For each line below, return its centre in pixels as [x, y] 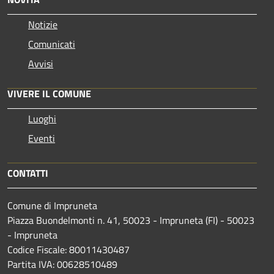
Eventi [42, 138]
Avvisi [41, 63]
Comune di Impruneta [52, 205]
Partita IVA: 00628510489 [62, 264]
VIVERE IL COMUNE [49, 93]
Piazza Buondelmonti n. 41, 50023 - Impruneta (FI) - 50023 [131, 220]
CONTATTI [28, 173]
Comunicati [52, 44]
